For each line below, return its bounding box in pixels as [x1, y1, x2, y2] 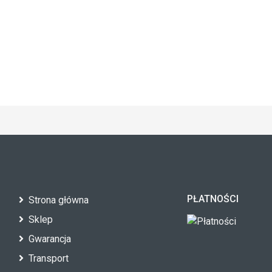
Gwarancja [28, 233, 71, 245]
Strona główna [28, 194, 89, 206]
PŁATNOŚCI [187, 193, 239, 205]
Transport [28, 253, 69, 264]
